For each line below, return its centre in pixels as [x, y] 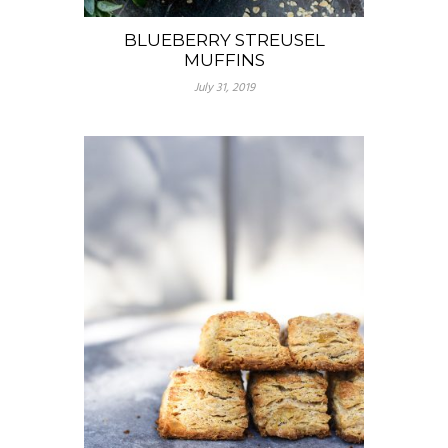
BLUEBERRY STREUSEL [224, 40]
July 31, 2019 [224, 88]
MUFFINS [224, 60]
